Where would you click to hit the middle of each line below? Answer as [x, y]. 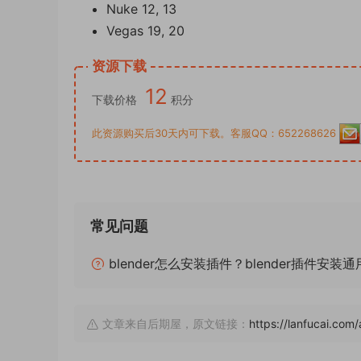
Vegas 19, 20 [145, 31]
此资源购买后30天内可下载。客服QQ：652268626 [216, 133]
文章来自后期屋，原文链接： [174, 324]
